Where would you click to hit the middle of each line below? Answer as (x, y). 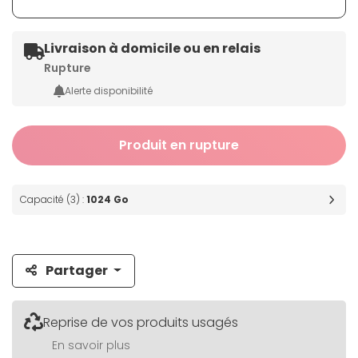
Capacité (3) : (53, 200)
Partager (77, 271)
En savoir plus (91, 346)
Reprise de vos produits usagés (141, 323)
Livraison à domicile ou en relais (152, 49)
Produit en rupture (179, 145)
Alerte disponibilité (109, 91)
